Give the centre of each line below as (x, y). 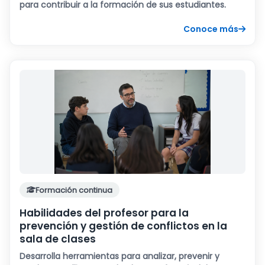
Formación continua (74, 190)
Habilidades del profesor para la (104, 213)
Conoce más (211, 29)
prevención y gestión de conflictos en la (123, 226)
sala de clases (58, 239)
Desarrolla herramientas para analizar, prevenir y (119, 256)
